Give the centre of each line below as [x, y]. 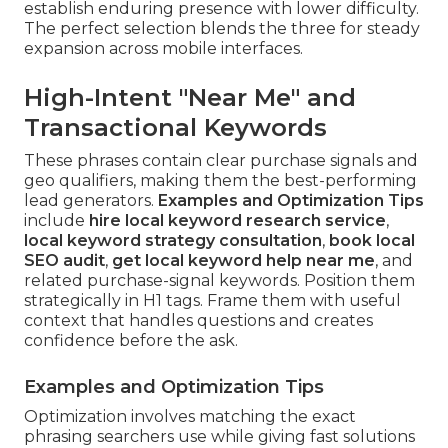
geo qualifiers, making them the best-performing [220, 181]
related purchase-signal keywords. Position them [219, 281]
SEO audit [64, 261]
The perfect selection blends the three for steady [222, 29]
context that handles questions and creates [198, 321]
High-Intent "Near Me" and [190, 98]
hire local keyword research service [237, 221]
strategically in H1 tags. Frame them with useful [212, 301]
